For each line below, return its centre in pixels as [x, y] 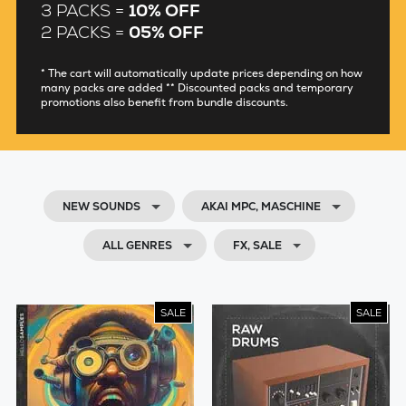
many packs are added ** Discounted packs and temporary [197, 88]
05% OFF [166, 33]
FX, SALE [257, 245]
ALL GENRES [137, 245]
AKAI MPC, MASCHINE [261, 206]
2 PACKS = [84, 33]
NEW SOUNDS [102, 206]
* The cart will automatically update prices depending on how [201, 74]
